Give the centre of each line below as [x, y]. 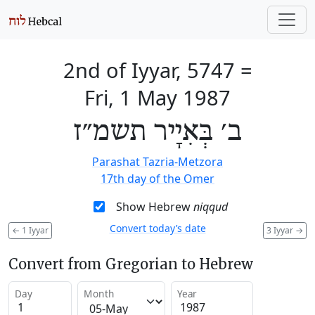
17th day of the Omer [157, 179]
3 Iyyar [281, 230]
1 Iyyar [34, 230]
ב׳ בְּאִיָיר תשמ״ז [157, 132]
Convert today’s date [157, 228]
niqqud [210, 207]
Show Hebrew [154, 207]
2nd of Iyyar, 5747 [149, 70]
